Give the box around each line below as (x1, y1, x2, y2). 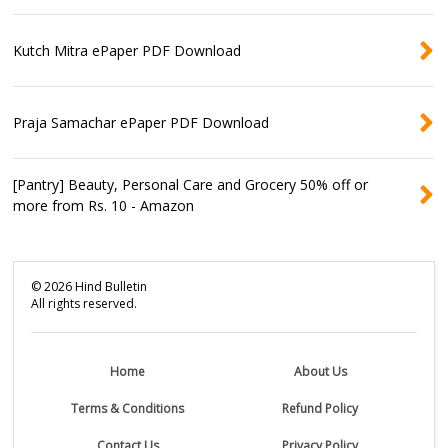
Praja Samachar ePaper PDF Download (13, 112, 270, 132)
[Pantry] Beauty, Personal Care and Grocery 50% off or (13, 174, 369, 194)
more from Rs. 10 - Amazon (13, 195, 195, 215)
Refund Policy (282, 400, 359, 418)
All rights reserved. (31, 295, 138, 313)
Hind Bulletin (72, 278, 148, 296)
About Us (293, 363, 347, 381)
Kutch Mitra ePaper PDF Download (13, 40, 242, 60)
